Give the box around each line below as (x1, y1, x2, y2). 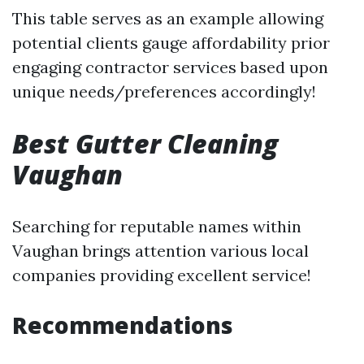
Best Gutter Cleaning (12, 125, 278, 161)
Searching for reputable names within (12, 215, 301, 236)
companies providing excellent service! (12, 264, 311, 285)
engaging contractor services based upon (12, 56, 328, 77)
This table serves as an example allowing (12, 7, 323, 28)
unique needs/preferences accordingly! (12, 80, 316, 102)
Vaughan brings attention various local (12, 240, 309, 261)
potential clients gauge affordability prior (12, 32, 330, 53)
